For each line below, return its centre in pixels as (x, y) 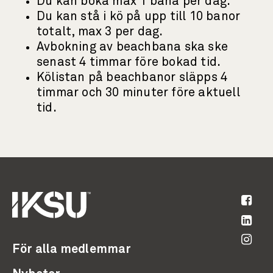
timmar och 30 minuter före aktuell (138, 93)
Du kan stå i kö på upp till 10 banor (139, 16)
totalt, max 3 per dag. (100, 32)
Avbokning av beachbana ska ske (132, 47)
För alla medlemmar (72, 249)
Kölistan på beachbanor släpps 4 (132, 77)
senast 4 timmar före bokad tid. (129, 62)
